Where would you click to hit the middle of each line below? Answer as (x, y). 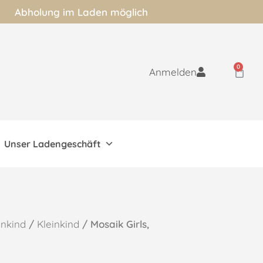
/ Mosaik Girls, (114, 224)
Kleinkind (58, 224)
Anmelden (173, 72)
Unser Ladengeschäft (53, 144)
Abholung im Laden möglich (81, 12)
